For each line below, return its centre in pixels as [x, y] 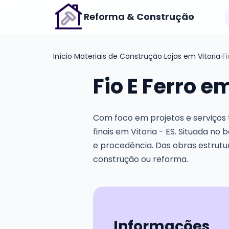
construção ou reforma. [141, 159]
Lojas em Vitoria [192, 56]
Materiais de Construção [118, 56]
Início [63, 56]
